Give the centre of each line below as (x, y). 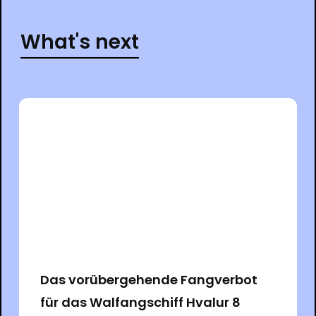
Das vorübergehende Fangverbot (148, 279)
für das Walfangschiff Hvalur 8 (140, 302)
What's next (79, 42)
